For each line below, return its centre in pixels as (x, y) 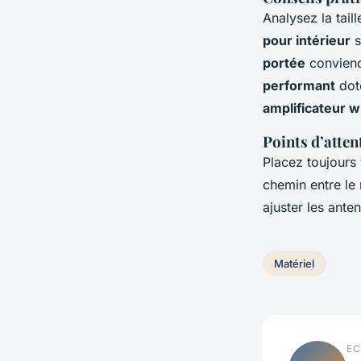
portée (284, 63)
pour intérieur (307, 41)
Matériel (295, 263)
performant (299, 86)
